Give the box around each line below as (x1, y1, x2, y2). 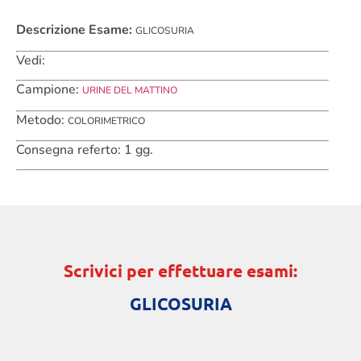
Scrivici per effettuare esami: (64, 259, 297, 282)
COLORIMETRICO (68, 114, 145, 127)
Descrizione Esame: (16, 21, 135, 39)
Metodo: (16, 110, 68, 129)
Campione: (16, 81, 82, 99)
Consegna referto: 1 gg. (16, 141, 153, 160)
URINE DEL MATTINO (82, 84, 177, 98)
